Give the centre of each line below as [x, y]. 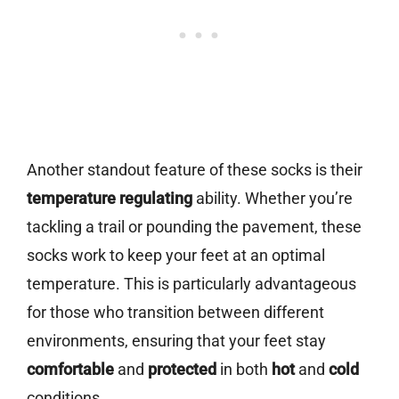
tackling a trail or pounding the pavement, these [194, 227]
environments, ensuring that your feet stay [176, 341]
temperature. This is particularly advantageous [191, 284]
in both [244, 370]
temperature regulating [110, 199]
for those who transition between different [175, 313]
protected [182, 370]
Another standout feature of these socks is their [195, 170]
